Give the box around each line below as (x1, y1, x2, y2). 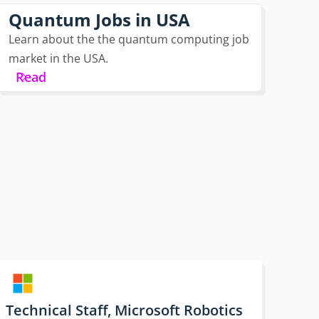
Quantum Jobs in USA (8, 8, 190, 32)
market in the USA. (8, 51, 108, 67)
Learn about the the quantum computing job (8, 31, 249, 48)
